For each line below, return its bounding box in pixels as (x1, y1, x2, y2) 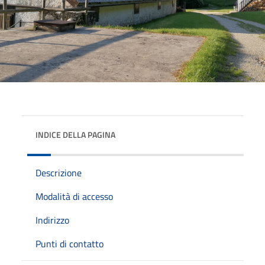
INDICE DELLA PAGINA (35, 128, 115, 141)
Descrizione (35, 165, 82, 180)
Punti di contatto (35, 236, 104, 251)
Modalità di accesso (35, 189, 113, 203)
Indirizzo (35, 212, 69, 227)
